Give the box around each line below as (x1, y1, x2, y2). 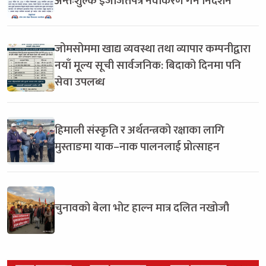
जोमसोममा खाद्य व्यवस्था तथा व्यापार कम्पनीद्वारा (55, 39, 251, 58)
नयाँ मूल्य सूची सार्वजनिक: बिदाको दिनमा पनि (55, 55, 241, 75)
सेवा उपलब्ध (55, 72, 105, 91)
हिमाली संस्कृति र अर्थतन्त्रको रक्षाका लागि (55, 120, 224, 140)
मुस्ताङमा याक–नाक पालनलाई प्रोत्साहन (55, 137, 220, 156)
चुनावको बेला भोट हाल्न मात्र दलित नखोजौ (55, 198, 229, 217)
